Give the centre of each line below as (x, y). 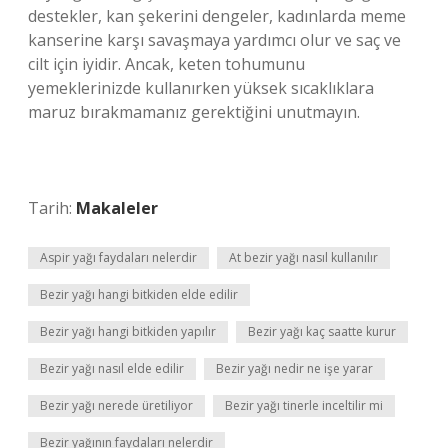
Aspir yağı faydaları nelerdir (118, 257)
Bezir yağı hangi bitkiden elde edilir (139, 294)
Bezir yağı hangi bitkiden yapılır (128, 331)
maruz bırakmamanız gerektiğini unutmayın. (194, 112)
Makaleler (117, 208)
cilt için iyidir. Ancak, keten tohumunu (166, 64)
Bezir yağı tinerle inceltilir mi (304, 405)
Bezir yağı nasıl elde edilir (112, 368)
